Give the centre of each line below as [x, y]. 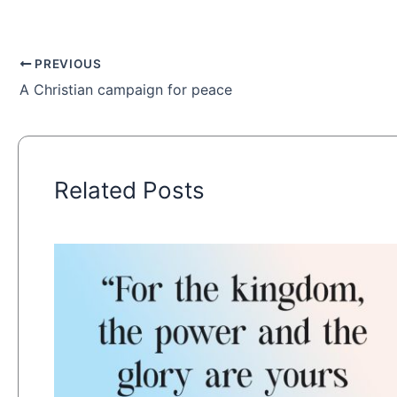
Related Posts [129, 190]
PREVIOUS [66, 63]
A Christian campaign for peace [126, 89]
